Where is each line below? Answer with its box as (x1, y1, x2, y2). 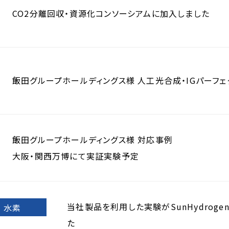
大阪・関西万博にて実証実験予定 (12, 150, 139, 162)
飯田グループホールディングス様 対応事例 (12, 133, 173, 146)
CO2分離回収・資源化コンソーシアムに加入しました (12, 7, 210, 19)
